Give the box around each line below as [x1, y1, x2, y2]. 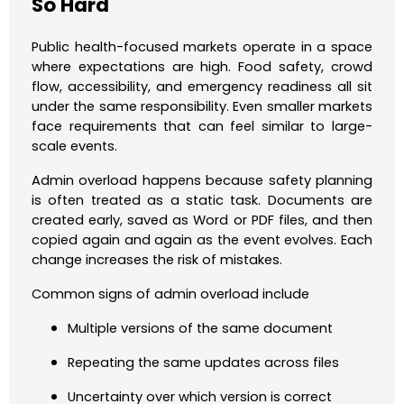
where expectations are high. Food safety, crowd [32, 58, 372, 77]
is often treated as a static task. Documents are [32, 191, 372, 210]
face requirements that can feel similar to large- [32, 117, 372, 136]
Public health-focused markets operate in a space [32, 38, 372, 57]
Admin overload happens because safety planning [32, 171, 372, 190]
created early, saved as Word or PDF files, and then [32, 211, 372, 230]
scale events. [32, 137, 117, 156]
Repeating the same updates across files [68, 353, 339, 372]
